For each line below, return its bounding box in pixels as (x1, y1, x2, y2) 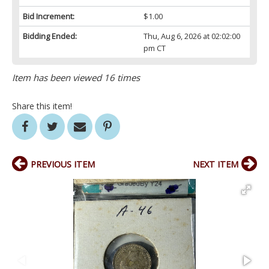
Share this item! (12, 100, 72, 112)
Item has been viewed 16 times (12, 71, 140, 84)
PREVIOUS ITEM (31, 159, 95, 171)
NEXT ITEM (193, 159, 238, 171)
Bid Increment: (23, 11, 74, 22)
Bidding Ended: (23, 31, 77, 42)
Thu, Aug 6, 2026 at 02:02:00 (143, 31, 240, 42)
